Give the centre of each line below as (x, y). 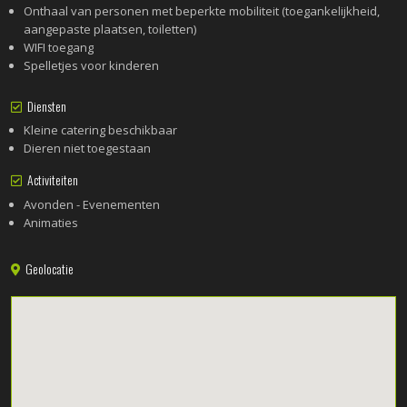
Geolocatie (47, 268)
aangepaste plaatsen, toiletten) (110, 29)
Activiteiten (50, 180)
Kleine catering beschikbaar (101, 130)
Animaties (51, 222)
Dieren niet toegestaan (88, 149)
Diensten (45, 106)
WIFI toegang (59, 47)
